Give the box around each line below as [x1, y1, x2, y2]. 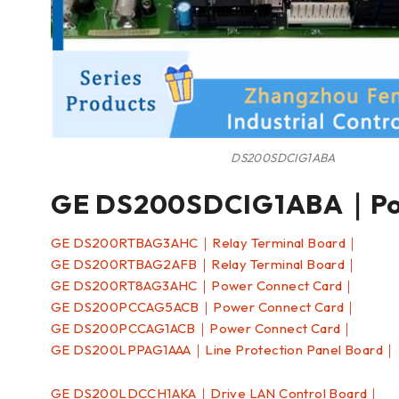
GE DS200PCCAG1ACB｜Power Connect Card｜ [51, 319, 354, 337]
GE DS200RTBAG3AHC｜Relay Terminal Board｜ [51, 233, 360, 251]
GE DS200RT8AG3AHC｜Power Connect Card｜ [51, 276, 356, 294]
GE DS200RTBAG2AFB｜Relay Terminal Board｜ [51, 255, 359, 273]
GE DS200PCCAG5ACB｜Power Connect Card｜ [51, 297, 358, 315]
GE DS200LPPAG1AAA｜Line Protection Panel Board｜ [51, 340, 397, 358]
